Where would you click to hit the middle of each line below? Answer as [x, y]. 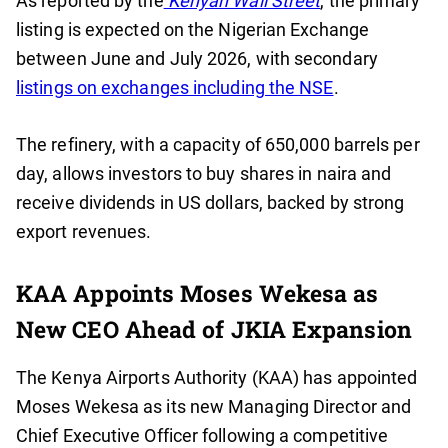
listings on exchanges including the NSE [175, 88]
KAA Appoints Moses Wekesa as [197, 293]
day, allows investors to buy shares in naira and [204, 174]
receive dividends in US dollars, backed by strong [210, 203]
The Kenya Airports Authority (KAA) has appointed [217, 378]
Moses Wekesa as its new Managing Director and [214, 407]
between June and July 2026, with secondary [197, 59]
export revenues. [84, 232]
